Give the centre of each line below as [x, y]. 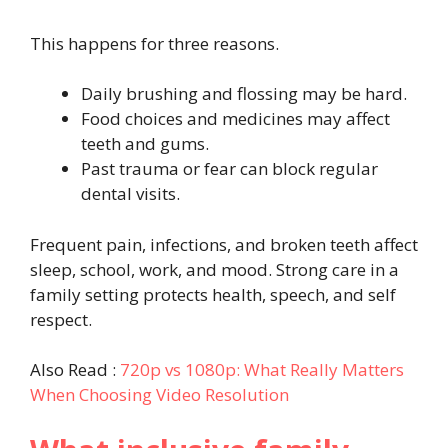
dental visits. [130, 194]
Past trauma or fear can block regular [229, 169]
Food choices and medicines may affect [235, 119]
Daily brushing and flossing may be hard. [244, 94]
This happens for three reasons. [154, 43]
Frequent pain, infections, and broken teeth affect [224, 244]
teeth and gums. [145, 144]
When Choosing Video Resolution [159, 395]
